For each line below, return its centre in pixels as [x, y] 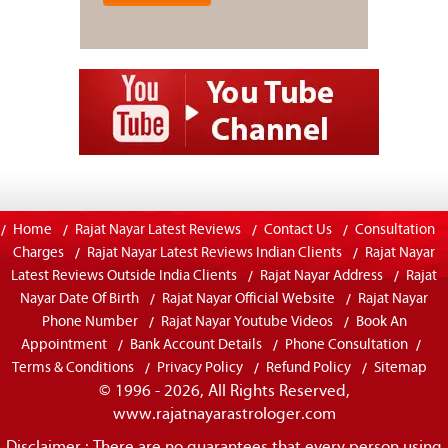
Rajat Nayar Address [321, 276]
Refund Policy [308, 368]
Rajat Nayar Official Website [248, 299]
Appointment [63, 345]
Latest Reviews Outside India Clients [124, 276]
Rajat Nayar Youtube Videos [246, 322]
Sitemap [400, 368]
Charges [38, 253]
